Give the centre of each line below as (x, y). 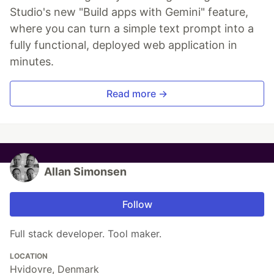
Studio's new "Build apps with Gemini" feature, (129, 12)
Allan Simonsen (85, 172)
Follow (137, 205)
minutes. (32, 62)
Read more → (137, 94)
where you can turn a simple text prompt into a (132, 29)
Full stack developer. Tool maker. (86, 234)
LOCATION (29, 256)
